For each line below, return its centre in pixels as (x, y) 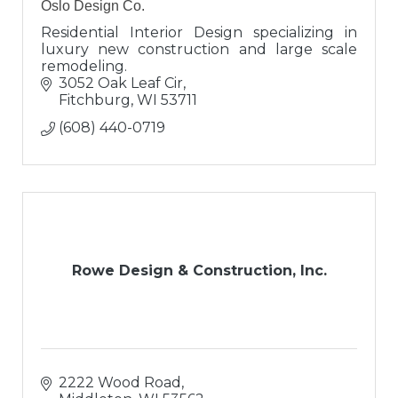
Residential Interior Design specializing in (199, 33)
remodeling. (84, 67)
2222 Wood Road (120, 383)
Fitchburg (95, 100)
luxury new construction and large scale (199, 50)
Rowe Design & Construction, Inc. (199, 271)
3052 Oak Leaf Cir (121, 84)
